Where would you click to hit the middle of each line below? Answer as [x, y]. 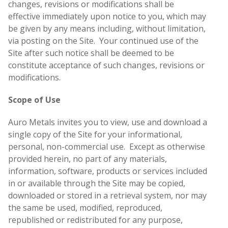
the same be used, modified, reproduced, [85, 208]
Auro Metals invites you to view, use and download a [108, 122]
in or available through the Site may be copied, [97, 183]
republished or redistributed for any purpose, [95, 220]
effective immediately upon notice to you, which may [107, 17]
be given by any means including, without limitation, [107, 29]
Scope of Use [34, 100]
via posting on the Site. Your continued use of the [103, 41]
